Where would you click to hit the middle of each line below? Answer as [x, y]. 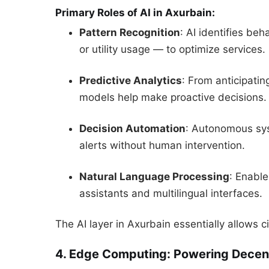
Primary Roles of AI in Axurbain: [135, 12]
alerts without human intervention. [162, 145]
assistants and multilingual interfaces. [171, 193]
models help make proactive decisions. [173, 97]
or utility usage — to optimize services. [172, 50]
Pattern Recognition [130, 33]
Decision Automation [132, 128]
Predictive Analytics [131, 80]
